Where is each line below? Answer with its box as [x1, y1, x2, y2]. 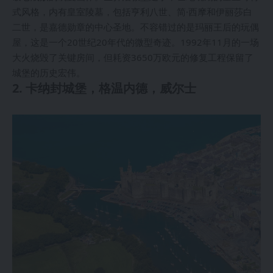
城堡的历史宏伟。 [12, 66, 85, 79]
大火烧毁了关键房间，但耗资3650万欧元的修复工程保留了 [12, 51, 253, 63]
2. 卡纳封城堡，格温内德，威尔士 [12, 79, 196, 96]
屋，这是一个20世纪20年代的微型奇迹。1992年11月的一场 [12, 35, 259, 48]
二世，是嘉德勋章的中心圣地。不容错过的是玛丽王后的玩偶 [12, 20, 259, 33]
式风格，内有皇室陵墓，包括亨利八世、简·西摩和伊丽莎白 [12, 5, 252, 18]
